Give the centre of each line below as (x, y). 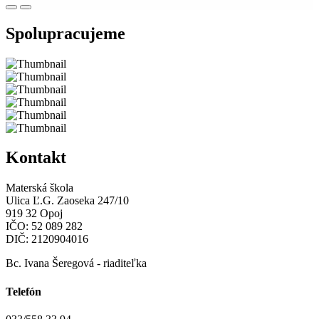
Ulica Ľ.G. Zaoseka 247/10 (67, 201)
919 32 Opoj (34, 214)
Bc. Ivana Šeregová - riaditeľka (76, 263)
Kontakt (36, 158)
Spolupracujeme (66, 33)
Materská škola (40, 188)
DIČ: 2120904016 (47, 239)
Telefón (23, 291)
